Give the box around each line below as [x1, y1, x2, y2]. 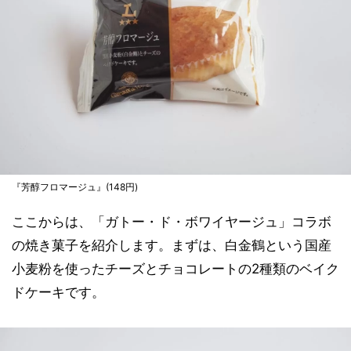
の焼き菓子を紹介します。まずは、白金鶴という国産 [12, 237, 331, 253]
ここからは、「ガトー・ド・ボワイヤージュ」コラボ [12, 213, 331, 230]
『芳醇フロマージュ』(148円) [12, 180, 138, 193]
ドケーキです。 [12, 284, 105, 300]
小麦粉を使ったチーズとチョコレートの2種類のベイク [12, 260, 339, 277]
